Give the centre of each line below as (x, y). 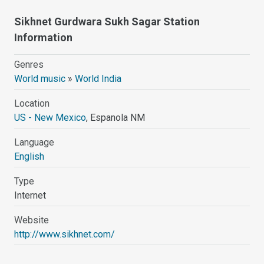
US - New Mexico (50, 117)
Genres (29, 64)
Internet (30, 195)
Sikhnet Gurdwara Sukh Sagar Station (107, 21)
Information (44, 37)
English (29, 156)
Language (34, 142)
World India (98, 78)
